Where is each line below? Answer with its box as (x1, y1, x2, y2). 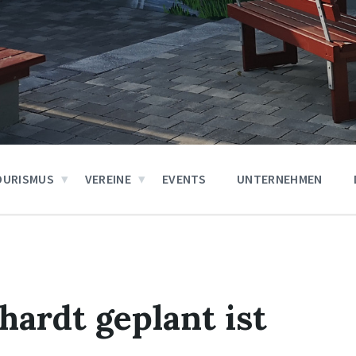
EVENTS (162, 171, 207, 187)
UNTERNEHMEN (237, 171, 323, 187)
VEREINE (84, 171, 132, 187)
